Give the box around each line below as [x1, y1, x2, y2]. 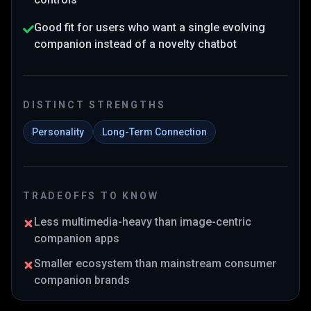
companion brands [34, 274, 130, 287]
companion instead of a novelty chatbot [34, 37, 237, 51]
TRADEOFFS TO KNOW [23, 190, 159, 201]
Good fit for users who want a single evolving [34, 21, 265, 34]
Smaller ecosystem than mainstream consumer [34, 257, 276, 270]
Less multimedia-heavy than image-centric [34, 215, 251, 228]
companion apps [34, 232, 119, 245]
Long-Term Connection [102, 126, 207, 137]
